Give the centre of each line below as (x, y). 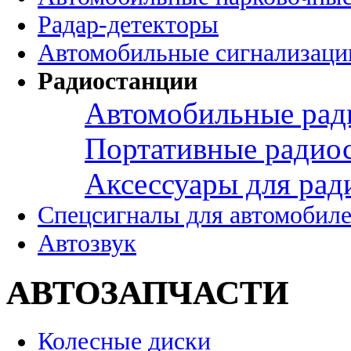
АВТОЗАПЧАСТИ (147, 293)
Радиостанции (118, 81)
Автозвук (87, 244)
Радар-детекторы (128, 25)
